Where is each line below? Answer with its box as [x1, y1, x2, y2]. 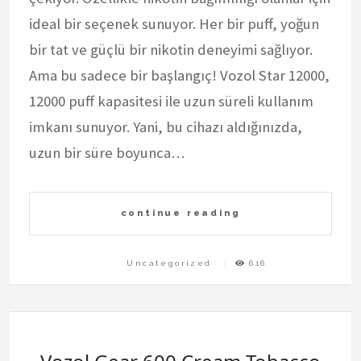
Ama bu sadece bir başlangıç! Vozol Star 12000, [29, 65, 330, 85]
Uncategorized [127, 258, 212, 268]
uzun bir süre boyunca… [29, 143, 185, 162]
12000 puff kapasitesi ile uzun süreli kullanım [29, 91, 313, 110]
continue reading [120, 206, 241, 218]
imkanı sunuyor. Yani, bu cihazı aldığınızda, [29, 117, 302, 136]
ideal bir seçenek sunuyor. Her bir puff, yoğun [29, 14, 319, 33]
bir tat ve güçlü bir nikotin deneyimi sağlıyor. [29, 39, 313, 59]
